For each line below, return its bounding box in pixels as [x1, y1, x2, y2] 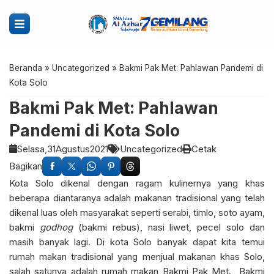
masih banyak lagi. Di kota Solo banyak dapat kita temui [9, 235, 265, 248]
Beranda [9, 62, 42, 73]
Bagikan [9, 160, 42, 172]
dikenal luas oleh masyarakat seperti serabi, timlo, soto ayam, [9, 206, 265, 218]
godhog [39, 221, 73, 233]
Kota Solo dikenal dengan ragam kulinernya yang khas [9, 177, 265, 189]
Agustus [56, 143, 90, 155]
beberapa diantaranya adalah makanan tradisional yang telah [9, 191, 265, 204]
